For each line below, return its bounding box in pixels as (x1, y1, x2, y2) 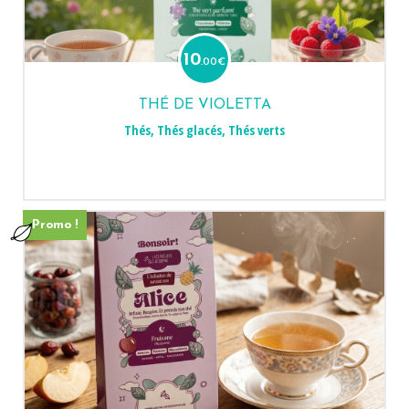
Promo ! (32, 219, 78, 231)
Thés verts (228, 121, 285, 139)
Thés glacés (157, 121, 222, 139)
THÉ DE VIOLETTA (138, 98, 271, 112)
